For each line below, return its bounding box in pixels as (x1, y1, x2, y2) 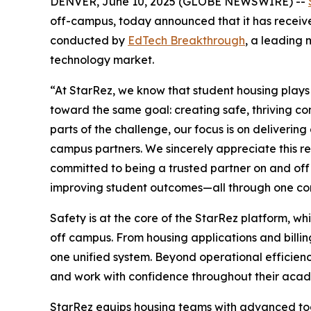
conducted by (50, 33, 128, 48)
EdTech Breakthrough (128, 33, 245, 48)
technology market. (50, 53, 154, 67)
